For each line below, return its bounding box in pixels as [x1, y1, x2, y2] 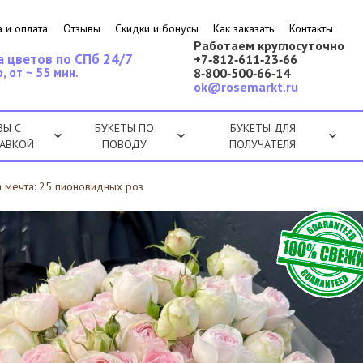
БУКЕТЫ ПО [95, 121, 155, 135]
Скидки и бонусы [115, 21, 199, 36]
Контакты [288, 21, 333, 36]
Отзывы [62, 21, 100, 36]
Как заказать [213, 21, 275, 36]
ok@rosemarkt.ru [194, 79, 298, 95]
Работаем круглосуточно [194, 37, 344, 53]
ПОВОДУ [102, 137, 147, 152]
